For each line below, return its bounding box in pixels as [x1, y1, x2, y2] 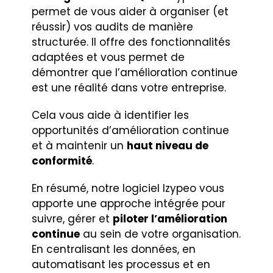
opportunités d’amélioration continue [32, 122, 230, 138]
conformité [32, 153, 93, 168]
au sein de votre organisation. [80, 226, 241, 241]
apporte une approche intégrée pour [32, 196, 226, 211]
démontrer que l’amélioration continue [32, 65, 238, 80]
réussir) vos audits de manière [32, 19, 194, 34]
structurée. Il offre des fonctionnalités [32, 34, 231, 49]
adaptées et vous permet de [32, 49, 185, 65]
